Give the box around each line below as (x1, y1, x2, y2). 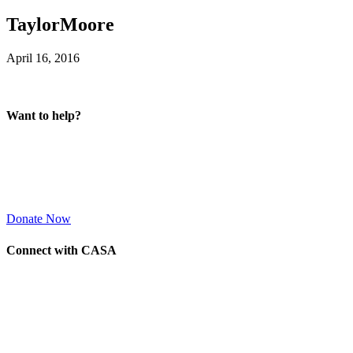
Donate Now (6, 212, 71, 226)
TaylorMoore (6, 13, 114, 35)
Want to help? (6, 109, 81, 123)
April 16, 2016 (6, 50, 80, 65)
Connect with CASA (6, 243, 117, 257)
